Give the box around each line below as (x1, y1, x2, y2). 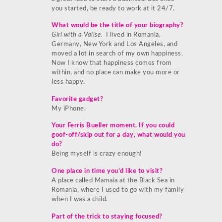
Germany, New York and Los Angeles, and (52, 41, 177, 48)
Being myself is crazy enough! (52, 151, 142, 158)
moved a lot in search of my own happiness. (52, 51, 183, 57)
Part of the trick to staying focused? (52, 213, 163, 220)
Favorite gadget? (52, 96, 103, 103)
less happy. (52, 79, 85, 86)
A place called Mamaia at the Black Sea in (52, 177, 175, 184)
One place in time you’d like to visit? (52, 167, 163, 174)
